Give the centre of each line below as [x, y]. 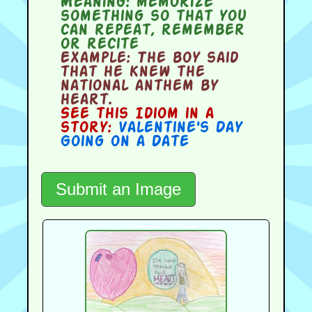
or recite [99, 44]
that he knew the [132, 72]
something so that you [153, 16]
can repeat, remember [152, 30]
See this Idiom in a [136, 114]
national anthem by [139, 86]
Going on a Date [124, 142]
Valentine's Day [180, 128]
